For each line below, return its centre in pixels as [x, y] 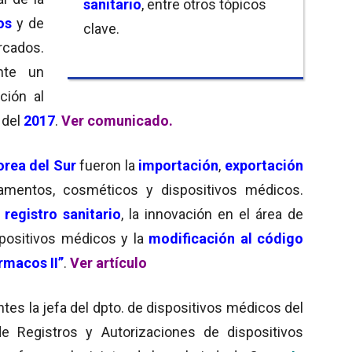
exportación [264, 165]
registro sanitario [63, 214]
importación [179, 165]
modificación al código [223, 238]
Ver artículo [108, 262]
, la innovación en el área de [212, 214]
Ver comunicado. [117, 120]
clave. [101, 28]
